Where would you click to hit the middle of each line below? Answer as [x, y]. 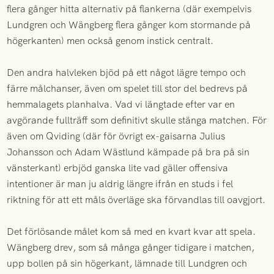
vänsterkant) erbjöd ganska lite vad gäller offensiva [118, 168]
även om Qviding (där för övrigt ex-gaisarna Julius [116, 136]
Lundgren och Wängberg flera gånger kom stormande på [129, 25]
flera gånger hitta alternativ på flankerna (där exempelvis [129, 9]
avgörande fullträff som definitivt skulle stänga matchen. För [137, 120]
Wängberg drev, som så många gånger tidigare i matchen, [131, 248]
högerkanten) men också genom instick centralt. [110, 41]
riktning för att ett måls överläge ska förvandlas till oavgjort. [136, 200]
